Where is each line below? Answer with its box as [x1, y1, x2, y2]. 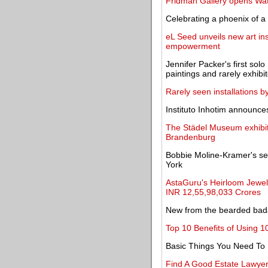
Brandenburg [166, 132, 215, 142]
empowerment [166, 41, 220, 51]
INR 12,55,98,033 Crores [166, 187, 261, 197]
